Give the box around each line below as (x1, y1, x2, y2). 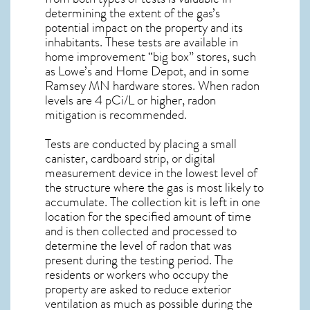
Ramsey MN (45, 75, 110, 95)
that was (188, 236, 232, 256)
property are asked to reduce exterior (45, 280, 231, 300)
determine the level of (45, 236, 159, 256)
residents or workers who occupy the (45, 265, 228, 285)
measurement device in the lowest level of (45, 163, 257, 183)
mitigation (45, 104, 96, 125)
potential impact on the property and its (45, 17, 243, 37)
